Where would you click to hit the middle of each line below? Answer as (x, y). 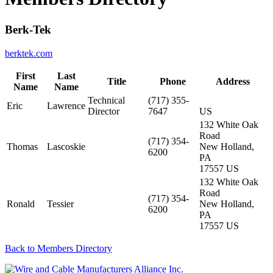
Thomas (22, 146)
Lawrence (66, 105)
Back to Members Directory (58, 248)
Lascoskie (66, 146)
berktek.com (29, 53)
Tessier (60, 204)
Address (233, 81)
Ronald (21, 204)
